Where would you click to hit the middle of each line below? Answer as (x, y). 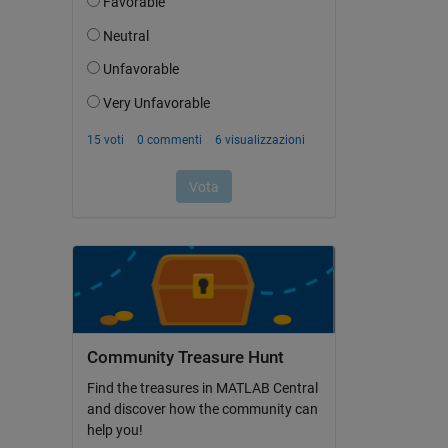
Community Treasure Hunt (185, 357)
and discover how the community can (202, 409)
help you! (114, 430)
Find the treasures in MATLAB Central (202, 388)
